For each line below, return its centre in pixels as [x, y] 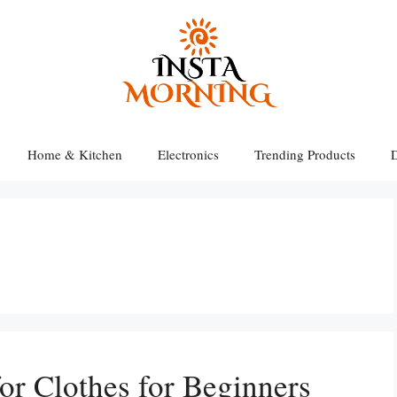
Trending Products [305, 154]
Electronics [188, 154]
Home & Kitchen [75, 154]
